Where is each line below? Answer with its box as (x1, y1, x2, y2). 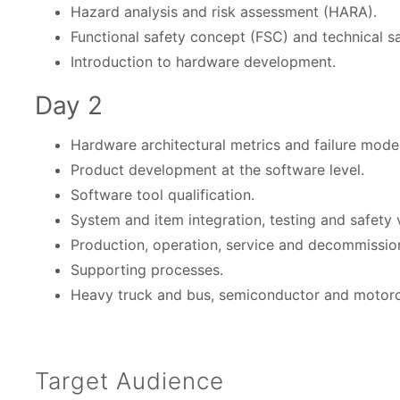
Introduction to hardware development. (71, 53, 337, 71)
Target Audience (35, 367, 225, 395)
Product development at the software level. (71, 161, 365, 179)
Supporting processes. (71, 261, 224, 279)
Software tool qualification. (71, 186, 255, 204)
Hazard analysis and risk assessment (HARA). (71, 3, 378, 21)
